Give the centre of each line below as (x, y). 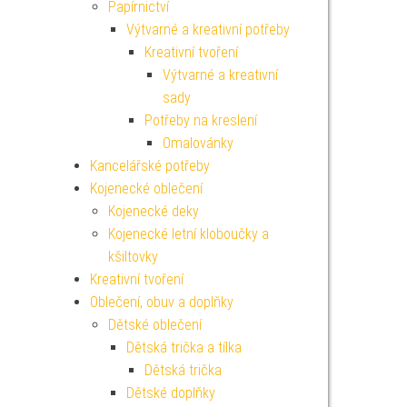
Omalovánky (198, 143)
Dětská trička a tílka (184, 347)
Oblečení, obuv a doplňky (161, 302)
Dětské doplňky (170, 393)
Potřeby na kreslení (200, 120)
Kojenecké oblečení (146, 189)
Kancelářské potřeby (149, 166)
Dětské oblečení (154, 325)
